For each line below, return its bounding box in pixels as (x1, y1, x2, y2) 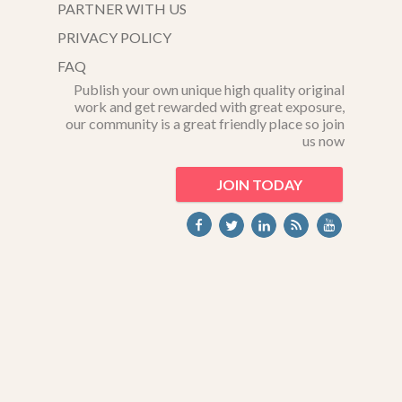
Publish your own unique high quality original (74, 80, 345, 98)
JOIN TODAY (216, 175, 302, 193)
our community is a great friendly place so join (66, 114, 345, 132)
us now (302, 131, 345, 149)
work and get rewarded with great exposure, (74, 97, 345, 115)
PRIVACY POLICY (57, 28, 171, 46)
